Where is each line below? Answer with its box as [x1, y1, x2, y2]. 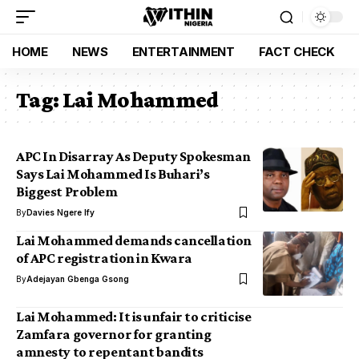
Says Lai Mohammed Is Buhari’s [16, 166, 210, 182]
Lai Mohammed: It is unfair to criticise [16, 309, 252, 325]
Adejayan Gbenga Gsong [26, 274, 129, 284]
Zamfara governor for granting [16, 326, 212, 342]
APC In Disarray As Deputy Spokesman [16, 148, 251, 164]
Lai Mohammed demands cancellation [16, 232, 252, 248]
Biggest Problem [16, 184, 118, 200]
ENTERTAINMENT [131, 43, 235, 59]
